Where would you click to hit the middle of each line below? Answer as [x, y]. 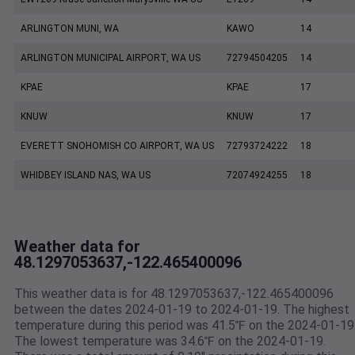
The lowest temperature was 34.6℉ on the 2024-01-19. [170, 342]
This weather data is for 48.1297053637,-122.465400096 [174, 294]
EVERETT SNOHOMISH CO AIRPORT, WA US [117, 146]
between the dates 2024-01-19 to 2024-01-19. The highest [182, 310]
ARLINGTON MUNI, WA [70, 29]
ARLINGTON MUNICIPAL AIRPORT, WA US [111, 58]
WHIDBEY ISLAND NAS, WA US [86, 176]
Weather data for [77, 247]
